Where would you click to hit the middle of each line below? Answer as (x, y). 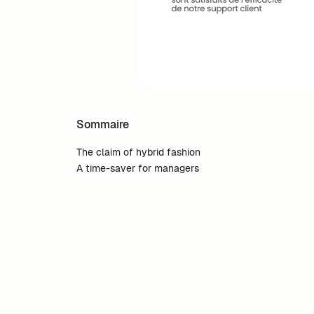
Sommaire (103, 124)
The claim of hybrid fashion (139, 152)
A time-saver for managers (138, 168)
